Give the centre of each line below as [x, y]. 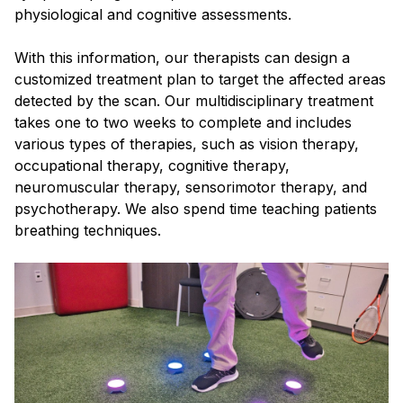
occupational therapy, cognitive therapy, [152, 166]
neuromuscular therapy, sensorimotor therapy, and [191, 188]
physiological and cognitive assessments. [155, 15]
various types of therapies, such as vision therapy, [187, 144]
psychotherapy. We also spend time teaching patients [196, 209]
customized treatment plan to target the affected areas [200, 80]
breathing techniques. [90, 231]
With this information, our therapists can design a [182, 58]
